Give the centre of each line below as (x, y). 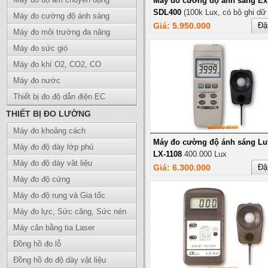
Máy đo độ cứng (42, 179)
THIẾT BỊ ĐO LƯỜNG (48, 114)
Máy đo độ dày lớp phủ (53, 147)
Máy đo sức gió (40, 48)
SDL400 (167, 12)
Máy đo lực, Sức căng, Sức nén (70, 211)
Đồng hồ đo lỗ (37, 244)
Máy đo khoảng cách (49, 131)
